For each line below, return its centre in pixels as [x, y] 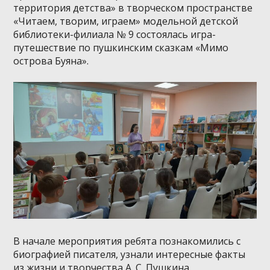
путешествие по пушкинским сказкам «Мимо [121, 47]
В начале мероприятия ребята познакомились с [127, 241]
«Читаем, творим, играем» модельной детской [126, 21]
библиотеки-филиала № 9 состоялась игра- [115, 34]
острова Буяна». [51, 61]
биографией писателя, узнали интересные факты [130, 255]
